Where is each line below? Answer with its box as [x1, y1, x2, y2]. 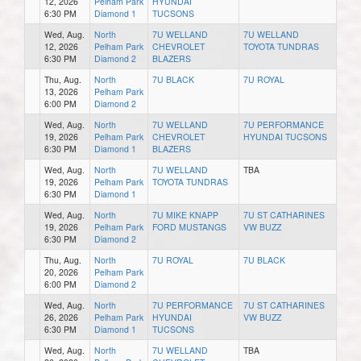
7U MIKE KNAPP [152, 208, 218, 221]
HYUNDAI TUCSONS [243, 130, 327, 143]
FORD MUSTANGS [152, 220, 226, 233]
